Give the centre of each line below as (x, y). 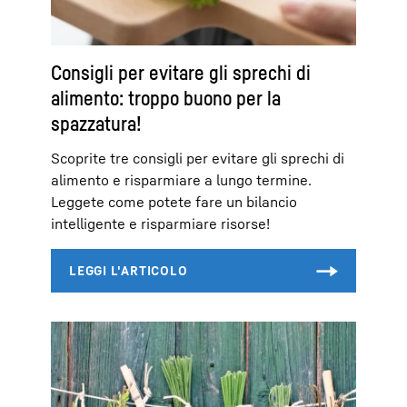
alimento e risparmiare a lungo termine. (181, 179)
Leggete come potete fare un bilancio (174, 201)
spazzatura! (96, 123)
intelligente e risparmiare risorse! (160, 223)
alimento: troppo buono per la (166, 98)
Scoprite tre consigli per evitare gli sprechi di (198, 158)
